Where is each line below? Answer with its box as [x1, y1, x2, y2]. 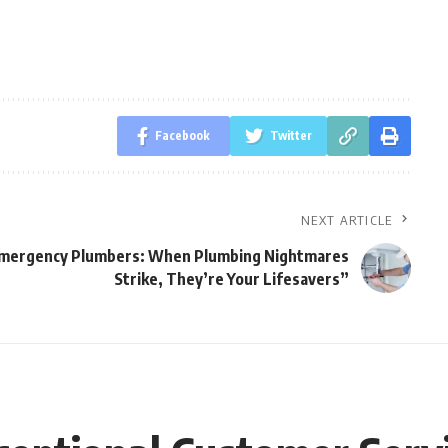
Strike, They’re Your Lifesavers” [113, 269, 349, 289]
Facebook [154, 128, 210, 143]
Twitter [269, 128, 312, 143]
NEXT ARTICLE [301, 212, 393, 228]
